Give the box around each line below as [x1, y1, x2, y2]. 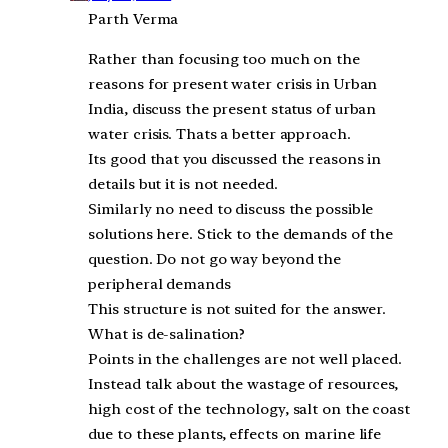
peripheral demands [88, 275, 231, 294]
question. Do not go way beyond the [88, 250, 342, 269]
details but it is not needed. [88, 175, 278, 194]
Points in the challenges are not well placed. [88, 350, 402, 369]
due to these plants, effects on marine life [88, 425, 382, 444]
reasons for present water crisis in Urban [88, 75, 378, 94]
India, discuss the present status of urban [88, 100, 377, 119]
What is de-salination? [88, 325, 246, 344]
